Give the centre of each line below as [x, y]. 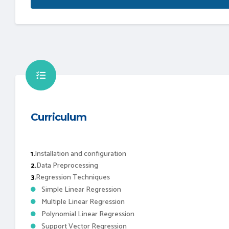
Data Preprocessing [67, 166]
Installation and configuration [81, 154]
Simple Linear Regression [81, 190]
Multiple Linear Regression [83, 202]
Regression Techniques [73, 177]
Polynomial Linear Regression [88, 214]
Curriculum [59, 117]
